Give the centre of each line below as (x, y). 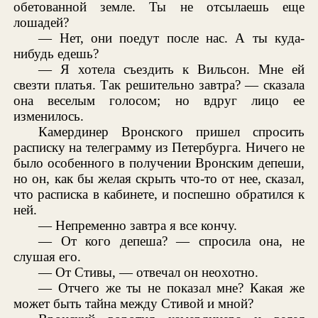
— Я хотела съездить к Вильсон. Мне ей (171, 70)
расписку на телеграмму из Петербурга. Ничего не (159, 148)
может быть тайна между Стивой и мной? (134, 304)
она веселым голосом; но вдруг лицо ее (159, 101)
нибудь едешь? (56, 54)
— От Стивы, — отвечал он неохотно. (149, 273)
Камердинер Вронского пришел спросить (171, 132)
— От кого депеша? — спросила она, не (171, 241)
